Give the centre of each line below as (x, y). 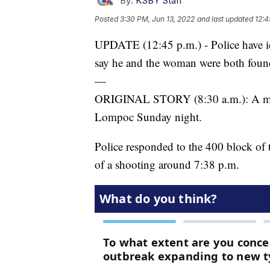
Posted (107, 19)
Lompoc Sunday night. (148, 116)
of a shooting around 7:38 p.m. (167, 164)
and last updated (225, 19)
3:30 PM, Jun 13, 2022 (157, 19)
